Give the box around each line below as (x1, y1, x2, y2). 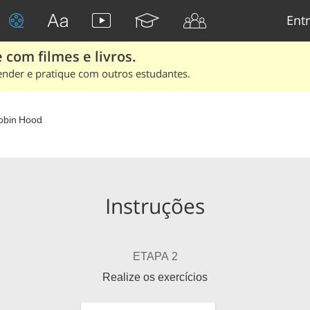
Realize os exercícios (102, 271, 208, 283)
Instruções (105, 192, 205, 220)
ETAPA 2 (132, 250, 178, 262)
